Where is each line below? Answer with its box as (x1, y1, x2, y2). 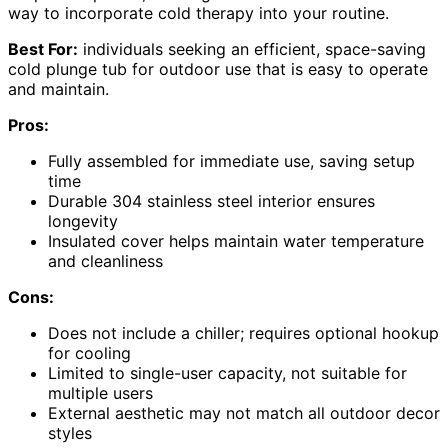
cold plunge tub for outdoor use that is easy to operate (8, 58, 428, 79)
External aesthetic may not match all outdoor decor (48, 402, 440, 423)
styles (48, 422, 92, 443)
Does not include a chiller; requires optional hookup (48, 322, 439, 343)
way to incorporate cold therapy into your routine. (8, 2, 389, 23)
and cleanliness (48, 250, 163, 271)
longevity (48, 210, 118, 231)
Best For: (8, 38, 78, 59)
